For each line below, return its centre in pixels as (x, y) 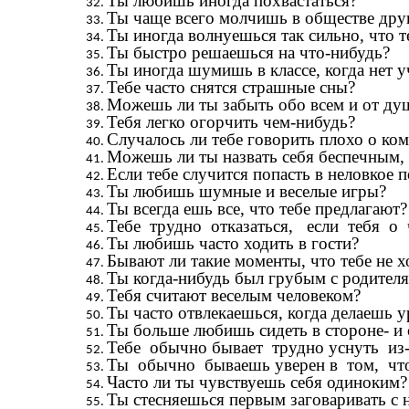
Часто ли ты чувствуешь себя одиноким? (257, 383)
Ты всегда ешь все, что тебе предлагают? (257, 209)
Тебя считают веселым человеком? (233, 296)
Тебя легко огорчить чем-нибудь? (231, 122)
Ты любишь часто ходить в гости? (232, 244)
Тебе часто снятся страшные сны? (231, 88)
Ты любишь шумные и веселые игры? (246, 192)
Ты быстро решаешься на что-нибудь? (248, 53)
